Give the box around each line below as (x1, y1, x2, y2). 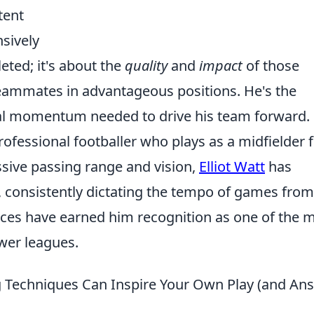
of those (243, 56, 299, 75)
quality (125, 56, 168, 75)
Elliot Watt (199, 157, 265, 176)
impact (199, 56, 243, 75)
